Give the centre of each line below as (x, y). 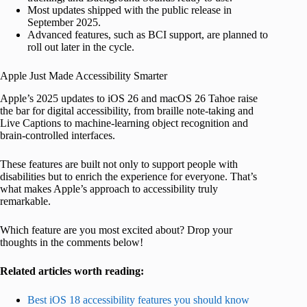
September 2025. (64, 23)
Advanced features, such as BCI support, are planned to (148, 35)
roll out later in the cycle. (81, 47)
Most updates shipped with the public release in (130, 10)
